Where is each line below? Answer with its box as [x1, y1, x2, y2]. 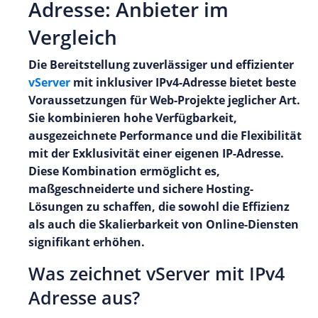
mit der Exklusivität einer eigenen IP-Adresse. [28, 145, 284, 161]
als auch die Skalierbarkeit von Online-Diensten [28, 216, 299, 232]
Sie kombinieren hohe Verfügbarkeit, [28, 109, 237, 126]
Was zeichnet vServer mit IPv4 [28, 261, 285, 285]
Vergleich [28, 23, 117, 50]
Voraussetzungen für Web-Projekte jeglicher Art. [28, 92, 300, 108]
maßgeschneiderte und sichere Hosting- [28, 180, 253, 197]
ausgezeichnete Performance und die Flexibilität [28, 127, 302, 143]
